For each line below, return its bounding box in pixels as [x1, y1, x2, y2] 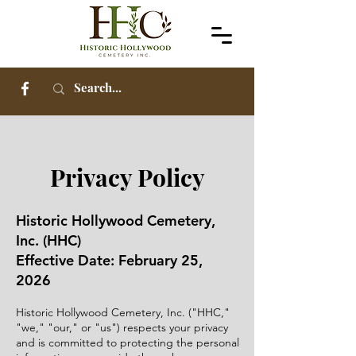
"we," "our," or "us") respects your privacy [16, 320, 228, 335]
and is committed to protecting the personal [16, 335, 239, 350]
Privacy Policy [49, 161, 205, 193]
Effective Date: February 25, [16, 251, 203, 269]
